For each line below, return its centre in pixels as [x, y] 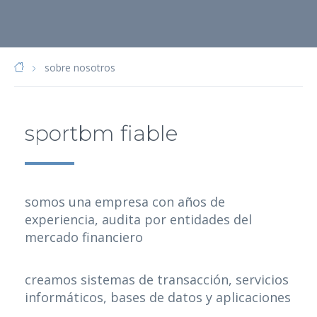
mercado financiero [84, 237]
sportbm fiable [101, 134]
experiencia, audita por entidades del [138, 220]
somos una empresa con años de [125, 202]
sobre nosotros [80, 68]
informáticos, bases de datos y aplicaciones [158, 298]
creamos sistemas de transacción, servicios [157, 280]
